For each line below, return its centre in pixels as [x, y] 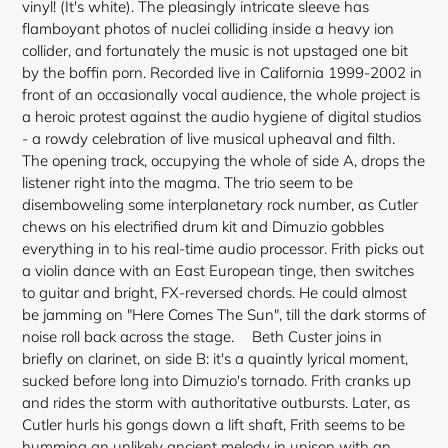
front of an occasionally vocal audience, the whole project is [221, 95]
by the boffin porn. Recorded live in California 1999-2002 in [222, 73]
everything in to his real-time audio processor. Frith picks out [223, 249]
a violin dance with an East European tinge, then [186, 271]
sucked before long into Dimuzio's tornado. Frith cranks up [216, 381]
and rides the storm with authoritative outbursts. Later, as [216, 403]
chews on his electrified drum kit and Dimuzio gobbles [203, 227]
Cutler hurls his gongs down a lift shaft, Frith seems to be [213, 425]
